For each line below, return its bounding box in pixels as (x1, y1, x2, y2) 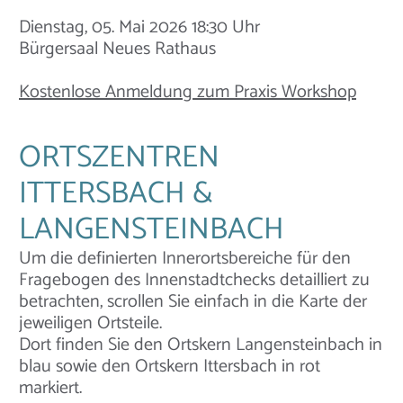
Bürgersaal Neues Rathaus (19, 33, 216, 64)
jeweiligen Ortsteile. (19, 308, 162, 338)
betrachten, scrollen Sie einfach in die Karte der (19, 286, 367, 317)
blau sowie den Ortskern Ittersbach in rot (19, 351, 320, 381)
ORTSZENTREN (19, 132, 219, 183)
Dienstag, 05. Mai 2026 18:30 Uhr (19, 12, 260, 42)
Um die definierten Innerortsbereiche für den (19, 243, 351, 273)
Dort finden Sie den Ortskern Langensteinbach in (19, 329, 382, 360)
